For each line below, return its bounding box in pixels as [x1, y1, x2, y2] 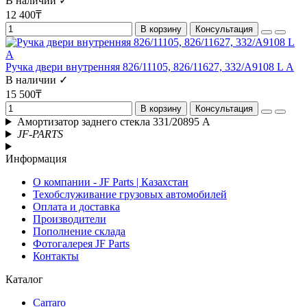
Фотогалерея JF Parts [33, 238, 130, 249]
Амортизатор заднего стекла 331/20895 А [16, 116, 210, 127]
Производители [33, 213, 106, 225]
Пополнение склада [33, 225, 125, 237]
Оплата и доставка [33, 201, 120, 212]
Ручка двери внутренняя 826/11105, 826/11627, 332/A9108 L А [5, 61, 294, 73]
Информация [5, 153, 66, 164]
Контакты [33, 250, 79, 262]
